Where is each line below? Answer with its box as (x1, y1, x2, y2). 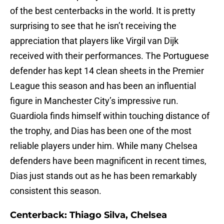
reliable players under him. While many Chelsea (10, 140, 197, 151)
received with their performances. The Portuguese (10, 50, 209, 61)
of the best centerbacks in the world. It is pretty (10, 5, 195, 16)
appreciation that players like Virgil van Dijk (10, 35, 178, 46)
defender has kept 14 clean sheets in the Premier (10, 65, 204, 76)
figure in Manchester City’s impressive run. (10, 95, 178, 106)
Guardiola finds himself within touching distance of (10, 110, 209, 121)
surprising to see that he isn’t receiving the (10, 20, 176, 31)
